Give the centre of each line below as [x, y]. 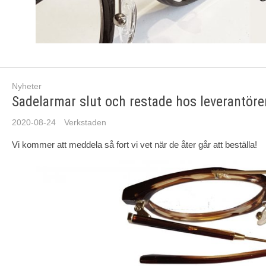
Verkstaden [85, 122]
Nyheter [27, 86]
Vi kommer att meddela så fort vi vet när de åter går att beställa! [134, 144]
